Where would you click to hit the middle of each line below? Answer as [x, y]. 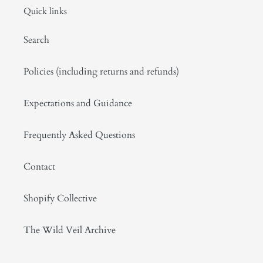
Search [36, 40]
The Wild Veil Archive [70, 230]
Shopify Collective [60, 198]
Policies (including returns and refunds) [101, 71]
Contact [39, 166]
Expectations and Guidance [78, 103]
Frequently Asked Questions [79, 135]
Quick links [45, 11]
